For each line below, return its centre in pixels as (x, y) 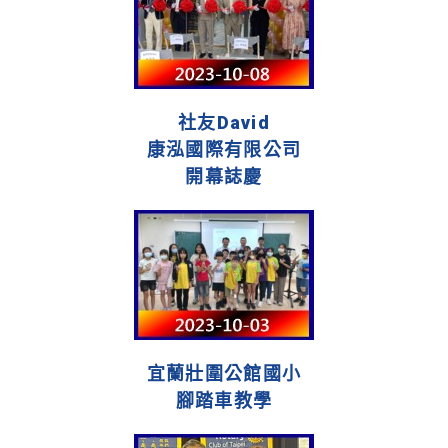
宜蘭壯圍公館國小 (224, 374)
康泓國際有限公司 (224, 150)
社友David (224, 123)
